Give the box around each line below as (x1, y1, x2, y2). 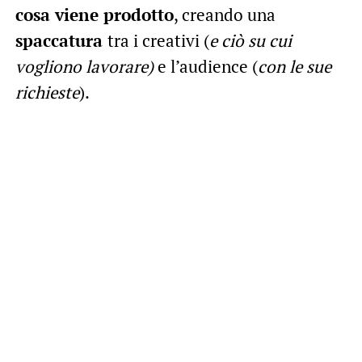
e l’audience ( (153, 54, 258, 78)
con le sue (257, 54, 331, 78)
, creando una (173, 2, 276, 26)
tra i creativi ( (107, 28, 209, 52)
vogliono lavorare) (15, 54, 154, 78)
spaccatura (15, 28, 107, 52)
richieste (15, 80, 79, 103)
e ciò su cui (208, 28, 292, 52)
